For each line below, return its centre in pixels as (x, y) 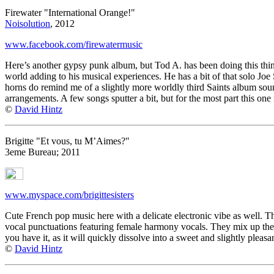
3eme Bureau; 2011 (43, 152)
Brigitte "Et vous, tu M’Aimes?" (67, 141)
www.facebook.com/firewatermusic (74, 44)
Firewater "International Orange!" (70, 12)
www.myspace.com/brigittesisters (69, 194)
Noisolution (28, 23)
